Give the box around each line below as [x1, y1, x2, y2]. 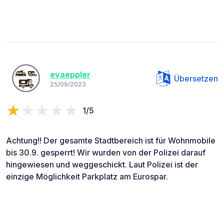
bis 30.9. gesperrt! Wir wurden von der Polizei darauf [6, 147, 205, 157]
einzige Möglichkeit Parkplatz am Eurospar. [6, 171, 168, 181]
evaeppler [50, 69, 90, 80]
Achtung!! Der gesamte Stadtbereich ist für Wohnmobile [6, 135, 215, 145]
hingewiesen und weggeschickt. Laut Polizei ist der [6, 159, 198, 169]
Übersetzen [174, 73, 218, 83]
